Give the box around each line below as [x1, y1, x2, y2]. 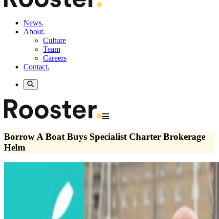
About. [23, 27, 45, 36]
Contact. [23, 63, 49, 71]
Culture [43, 36, 66, 44]
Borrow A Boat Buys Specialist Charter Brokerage [4, 131, 205, 142]
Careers [43, 54, 66, 62]
